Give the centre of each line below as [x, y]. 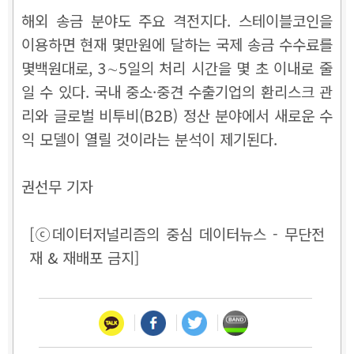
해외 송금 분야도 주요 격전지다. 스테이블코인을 [177, 21]
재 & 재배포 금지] [84, 258]
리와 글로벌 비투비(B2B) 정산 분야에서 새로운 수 [177, 115]
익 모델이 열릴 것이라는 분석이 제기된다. [149, 139]
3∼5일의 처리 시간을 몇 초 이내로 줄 [215, 68]
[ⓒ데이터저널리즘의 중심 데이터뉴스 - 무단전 [177, 234]
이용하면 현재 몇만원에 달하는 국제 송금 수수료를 [177, 44]
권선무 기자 [57, 186]
